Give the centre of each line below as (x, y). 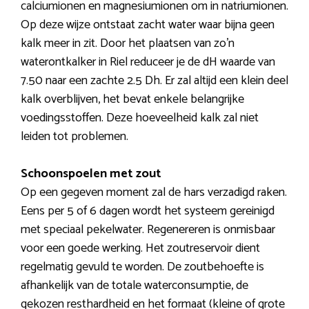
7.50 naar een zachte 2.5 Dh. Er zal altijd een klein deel (154, 80)
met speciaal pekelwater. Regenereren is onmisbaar (148, 229)
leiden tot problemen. (74, 136)
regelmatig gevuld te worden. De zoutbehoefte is (142, 267)
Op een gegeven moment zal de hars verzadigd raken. (154, 192)
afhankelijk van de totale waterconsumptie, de (134, 285)
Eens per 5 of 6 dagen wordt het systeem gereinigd (148, 211)
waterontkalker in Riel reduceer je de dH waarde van (148, 62)
